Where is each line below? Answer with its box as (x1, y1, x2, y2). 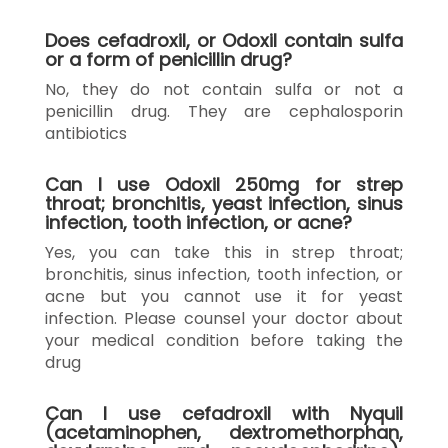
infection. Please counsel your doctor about (45, 306, 403, 330)
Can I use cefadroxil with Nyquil (45, 400, 403, 426)
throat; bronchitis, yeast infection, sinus (45, 190, 403, 216)
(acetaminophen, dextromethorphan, (45, 419, 403, 445)
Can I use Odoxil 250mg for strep (45, 171, 403, 197)
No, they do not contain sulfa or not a (45, 77, 403, 101)
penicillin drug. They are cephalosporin (45, 99, 403, 123)
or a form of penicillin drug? (45, 46, 292, 72)
